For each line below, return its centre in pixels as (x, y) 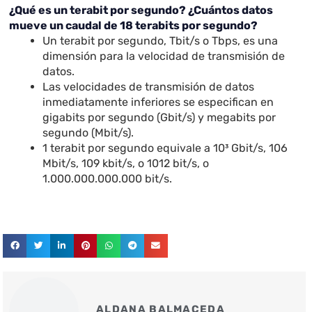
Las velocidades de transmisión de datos (149, 87)
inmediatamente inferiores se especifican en (158, 102)
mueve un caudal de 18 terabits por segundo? (134, 26)
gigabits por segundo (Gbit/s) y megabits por (159, 118)
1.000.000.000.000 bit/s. (108, 179)
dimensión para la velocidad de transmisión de (164, 56)
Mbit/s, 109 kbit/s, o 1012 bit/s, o (126, 164)
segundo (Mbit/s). (88, 133)
